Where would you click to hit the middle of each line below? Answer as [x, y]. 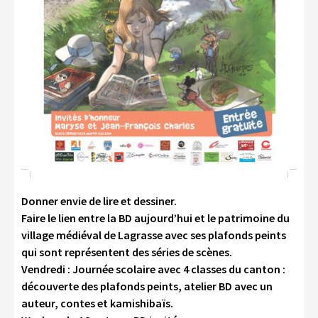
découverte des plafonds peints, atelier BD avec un [147, 286]
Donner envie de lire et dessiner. [99, 201]
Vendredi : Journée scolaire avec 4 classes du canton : [153, 269]
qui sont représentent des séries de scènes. [127, 252]
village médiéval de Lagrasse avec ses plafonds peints [154, 235]
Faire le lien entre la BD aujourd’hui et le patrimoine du [155, 218]
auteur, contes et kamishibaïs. [97, 303]
